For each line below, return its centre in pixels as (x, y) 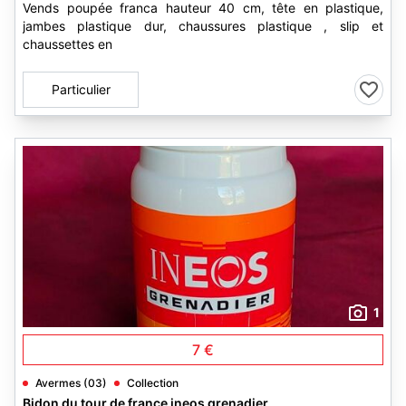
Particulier (81, 89)
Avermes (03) (71, 383)
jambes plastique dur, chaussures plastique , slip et (203, 26)
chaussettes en (68, 44)
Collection (153, 383)
